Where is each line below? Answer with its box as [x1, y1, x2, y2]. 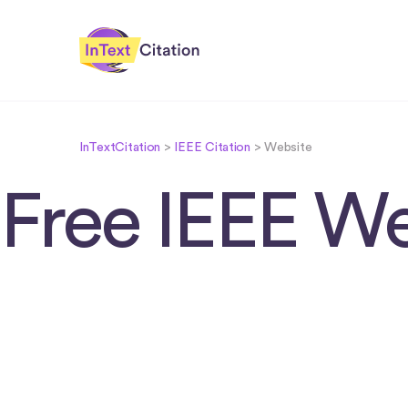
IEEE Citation [174, 141, 250, 154]
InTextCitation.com [78, 74, 209, 90]
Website [264, 141, 312, 154]
